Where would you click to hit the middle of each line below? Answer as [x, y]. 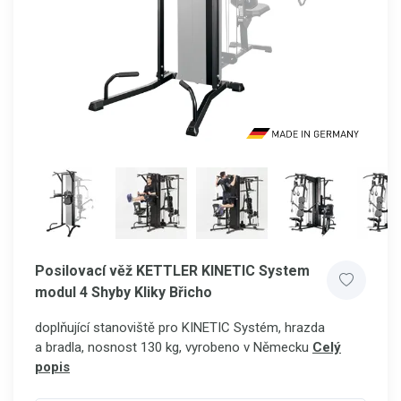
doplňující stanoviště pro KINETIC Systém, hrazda [180, 328]
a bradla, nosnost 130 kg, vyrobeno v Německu [172, 347]
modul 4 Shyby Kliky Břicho [124, 292]
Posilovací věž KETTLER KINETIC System [172, 271]
